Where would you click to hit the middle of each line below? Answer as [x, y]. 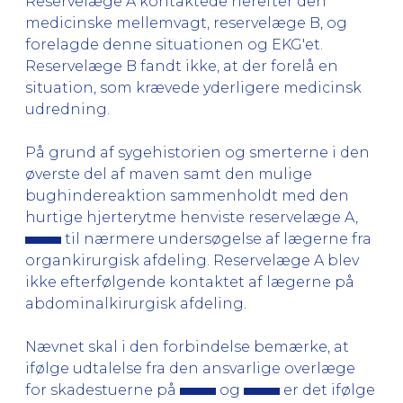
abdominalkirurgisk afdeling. [136, 303]
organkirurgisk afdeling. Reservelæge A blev [192, 260]
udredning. [67, 109]
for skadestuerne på [103, 390]
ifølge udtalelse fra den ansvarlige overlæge [190, 368]
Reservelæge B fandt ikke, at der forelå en [182, 66]
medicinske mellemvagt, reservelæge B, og [186, 22]
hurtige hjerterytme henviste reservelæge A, [192, 217]
